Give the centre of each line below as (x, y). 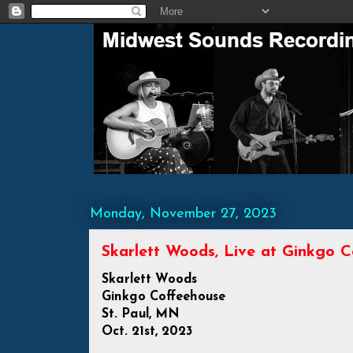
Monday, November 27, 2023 (183, 214)
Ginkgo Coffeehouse (163, 297)
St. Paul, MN (141, 314)
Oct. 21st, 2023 (147, 332)
